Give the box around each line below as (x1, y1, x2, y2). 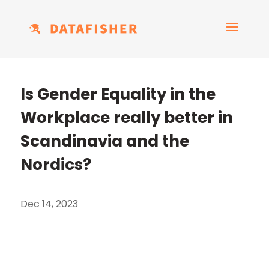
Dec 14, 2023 (20, 197, 78, 211)
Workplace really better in (20, 107, 233, 128)
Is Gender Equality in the (20, 83, 216, 105)
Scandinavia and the (20, 130, 189, 152)
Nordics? (20, 154, 91, 175)
